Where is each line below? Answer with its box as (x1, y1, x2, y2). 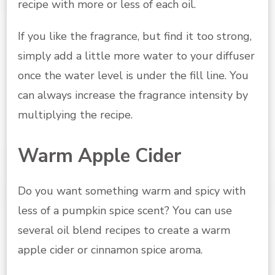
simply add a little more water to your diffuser (18, 48, 255, 64)
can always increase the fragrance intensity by (18, 88, 248, 103)
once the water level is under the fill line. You (18, 68, 249, 83)
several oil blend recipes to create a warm (18, 223, 230, 238)
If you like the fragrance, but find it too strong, (18, 29, 252, 44)
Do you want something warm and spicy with (18, 184, 246, 199)
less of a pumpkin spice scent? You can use (18, 203, 232, 219)
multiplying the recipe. (18, 107, 133, 123)
